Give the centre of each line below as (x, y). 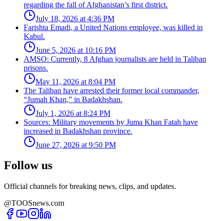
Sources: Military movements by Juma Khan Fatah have (111, 122)
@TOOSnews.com (34, 203)
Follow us (28, 166)
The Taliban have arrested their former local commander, (111, 90)
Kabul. (34, 36)
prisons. (36, 68)
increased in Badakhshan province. (78, 131)
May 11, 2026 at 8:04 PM (75, 81)
